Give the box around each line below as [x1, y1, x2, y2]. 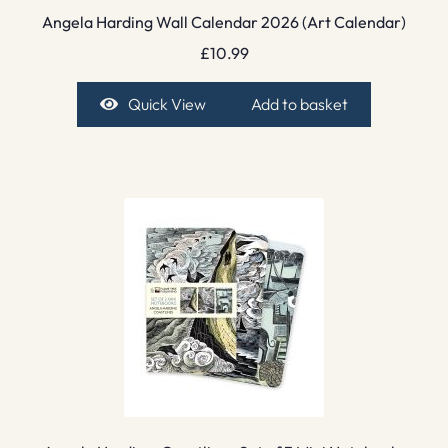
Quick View [127, 93, 206, 114]
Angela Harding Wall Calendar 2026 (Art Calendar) [42, 12, 406, 33]
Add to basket [251, 93, 349, 114]
